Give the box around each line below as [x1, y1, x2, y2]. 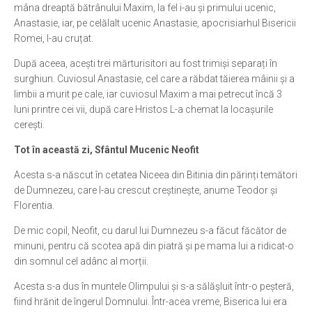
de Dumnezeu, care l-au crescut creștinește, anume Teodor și [14, 185, 277, 196]
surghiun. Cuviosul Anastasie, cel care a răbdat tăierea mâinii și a [14, 73, 295, 84]
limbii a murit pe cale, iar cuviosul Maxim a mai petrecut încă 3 [14, 88, 282, 100]
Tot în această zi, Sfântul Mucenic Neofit [14, 144, 199, 155]
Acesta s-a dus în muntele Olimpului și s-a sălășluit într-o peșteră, [14, 281, 294, 292]
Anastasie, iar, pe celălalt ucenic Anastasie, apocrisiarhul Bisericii [14, 17, 296, 29]
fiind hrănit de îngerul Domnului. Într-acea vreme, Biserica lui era [14, 296, 287, 307]
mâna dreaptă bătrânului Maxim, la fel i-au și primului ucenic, [14, 2, 276, 13]
